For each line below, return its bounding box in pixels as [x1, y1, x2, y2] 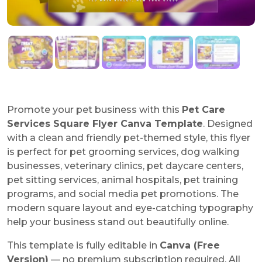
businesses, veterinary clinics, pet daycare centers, [7, 160, 243, 172]
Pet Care [182, 104, 225, 116]
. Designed [203, 118, 253, 130]
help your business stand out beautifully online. [7, 216, 229, 228]
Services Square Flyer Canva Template [7, 118, 203, 130]
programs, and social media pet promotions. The [7, 188, 239, 200]
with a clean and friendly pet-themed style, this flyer [7, 132, 250, 144]
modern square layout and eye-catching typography [7, 202, 253, 214]
